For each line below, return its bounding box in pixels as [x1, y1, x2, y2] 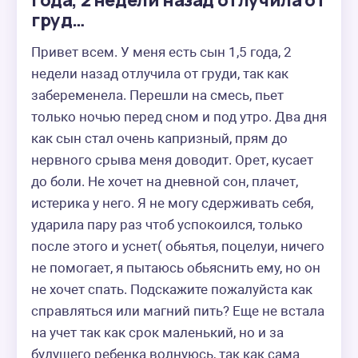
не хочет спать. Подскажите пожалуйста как [31, 281, 312, 297]
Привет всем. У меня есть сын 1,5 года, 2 [31, 44, 292, 60]
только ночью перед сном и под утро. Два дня [31, 109, 327, 125]
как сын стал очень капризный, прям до [31, 130, 288, 146]
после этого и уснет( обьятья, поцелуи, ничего [31, 238, 324, 254]
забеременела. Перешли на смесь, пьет [31, 87, 284, 103]
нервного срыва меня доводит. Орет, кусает [31, 152, 313, 168]
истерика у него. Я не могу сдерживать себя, [31, 195, 313, 211]
